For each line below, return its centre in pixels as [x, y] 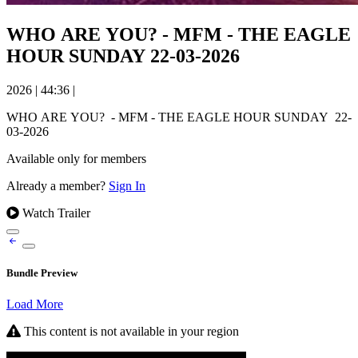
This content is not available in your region [130, 332]
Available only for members [76, 158]
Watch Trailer [55, 213]
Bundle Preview [42, 273]
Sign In [127, 185]
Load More [35, 304]
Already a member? [58, 185]
